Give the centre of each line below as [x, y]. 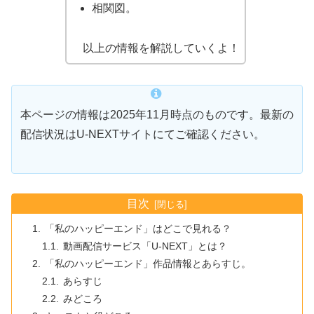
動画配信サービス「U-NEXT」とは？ [145, 246]
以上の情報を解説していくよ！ [155, 48]
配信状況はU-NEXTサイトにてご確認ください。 [143, 134]
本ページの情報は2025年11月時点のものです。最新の [157, 114]
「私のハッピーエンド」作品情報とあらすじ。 [148, 264]
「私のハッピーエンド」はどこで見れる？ [138, 229]
